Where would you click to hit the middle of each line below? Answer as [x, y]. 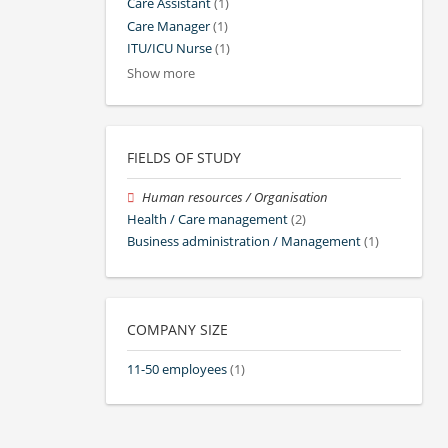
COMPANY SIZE [177, 329]
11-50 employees [177, 369]
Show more [161, 73]
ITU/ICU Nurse [169, 48]
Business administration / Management [244, 242]
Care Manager [168, 26]
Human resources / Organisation [235, 197]
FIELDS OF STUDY [184, 157]
